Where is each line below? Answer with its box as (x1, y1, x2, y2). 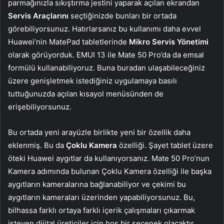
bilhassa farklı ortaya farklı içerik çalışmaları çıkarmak (8, 205, 195, 215)
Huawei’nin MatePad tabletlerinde (8, 37, 129, 47)
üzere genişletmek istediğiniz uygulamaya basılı (8, 76, 177, 86)
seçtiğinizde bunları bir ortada (68, 11, 176, 21)
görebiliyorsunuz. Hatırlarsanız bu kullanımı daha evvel (8, 24, 201, 34)
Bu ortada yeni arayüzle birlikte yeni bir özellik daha (8, 127, 190, 137)
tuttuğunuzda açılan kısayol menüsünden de (8, 89, 163, 99)
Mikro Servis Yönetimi (129, 37, 208, 47)
